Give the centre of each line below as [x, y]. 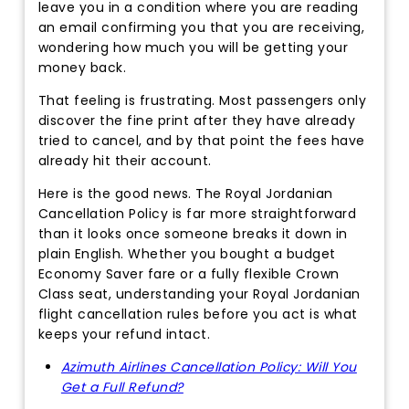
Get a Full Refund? [122, 388]
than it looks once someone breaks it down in [193, 234]
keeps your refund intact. [124, 335]
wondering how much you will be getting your [193, 48]
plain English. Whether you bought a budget [187, 254]
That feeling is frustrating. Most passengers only [202, 101]
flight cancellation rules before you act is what [198, 315]
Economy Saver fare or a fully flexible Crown [189, 274]
